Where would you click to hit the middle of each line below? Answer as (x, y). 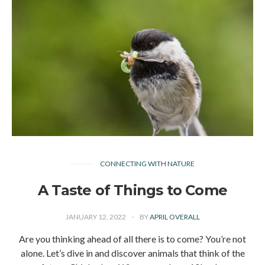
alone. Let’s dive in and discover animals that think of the (132, 253)
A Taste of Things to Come (132, 190)
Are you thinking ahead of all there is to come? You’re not (132, 238)
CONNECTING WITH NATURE (147, 163)
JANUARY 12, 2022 (96, 216)
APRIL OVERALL (174, 216)
